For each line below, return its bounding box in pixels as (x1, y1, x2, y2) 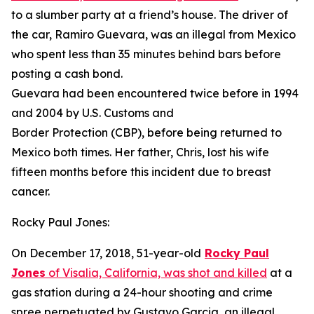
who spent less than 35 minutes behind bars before (11, 47, 281, 61)
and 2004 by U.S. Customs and (11, 106, 174, 120)
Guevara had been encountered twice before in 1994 (11, 86, 299, 100)
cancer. (11, 184, 50, 198)
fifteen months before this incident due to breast (11, 165, 271, 179)
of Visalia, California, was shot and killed (46, 266, 267, 280)
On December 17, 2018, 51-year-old (11, 246, 201, 260)
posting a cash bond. (11, 67, 123, 81)
